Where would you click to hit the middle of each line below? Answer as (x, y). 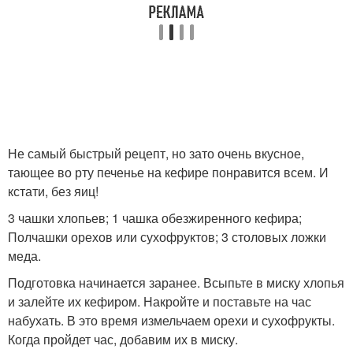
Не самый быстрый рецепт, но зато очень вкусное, (156, 154)
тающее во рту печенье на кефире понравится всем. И (168, 173)
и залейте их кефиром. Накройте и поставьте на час (160, 302)
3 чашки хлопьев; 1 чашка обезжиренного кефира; (155, 218)
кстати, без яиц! (53, 191)
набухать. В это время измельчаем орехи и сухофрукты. (171, 321)
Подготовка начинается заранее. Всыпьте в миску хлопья (176, 283)
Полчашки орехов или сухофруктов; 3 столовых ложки (167, 237)
